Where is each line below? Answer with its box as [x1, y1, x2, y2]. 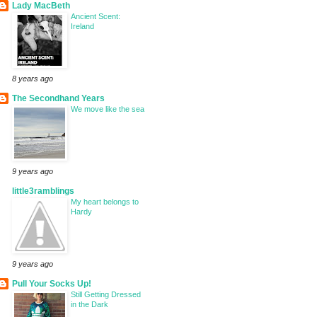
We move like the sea [71, 105, 144, 114]
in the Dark [71, 300, 108, 309]
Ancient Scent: [71, 12, 120, 21]
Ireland [71, 22, 94, 31]
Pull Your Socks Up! [12, 279, 91, 289]
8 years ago [12, 74, 53, 83]
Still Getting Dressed [71, 290, 141, 299]
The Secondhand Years [12, 93, 105, 104]
